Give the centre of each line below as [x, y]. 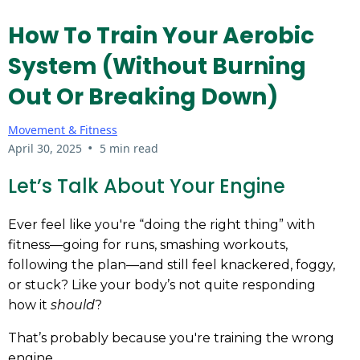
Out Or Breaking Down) [143, 96]
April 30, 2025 [45, 148]
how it [29, 305]
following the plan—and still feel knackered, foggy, [172, 265]
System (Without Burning [157, 66]
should [73, 305]
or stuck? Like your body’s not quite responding [162, 285]
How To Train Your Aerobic [161, 35]
